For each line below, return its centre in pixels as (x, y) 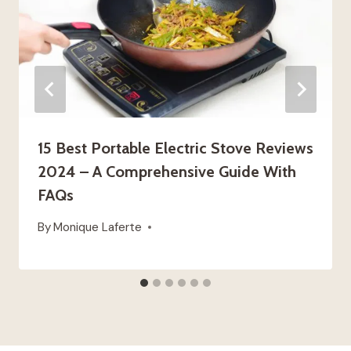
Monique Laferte (98, 228)
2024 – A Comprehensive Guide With (167, 171)
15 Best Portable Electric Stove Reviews (175, 148)
